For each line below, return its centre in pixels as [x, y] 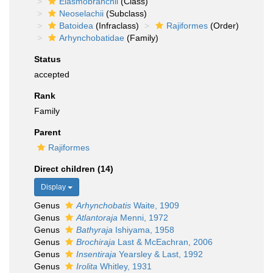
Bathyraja [94, 230]
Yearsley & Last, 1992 [160, 254]
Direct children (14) [74, 169]
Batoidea [76, 26]
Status [48, 59]
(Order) [223, 26]
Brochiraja [96, 242]
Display [54, 187]
